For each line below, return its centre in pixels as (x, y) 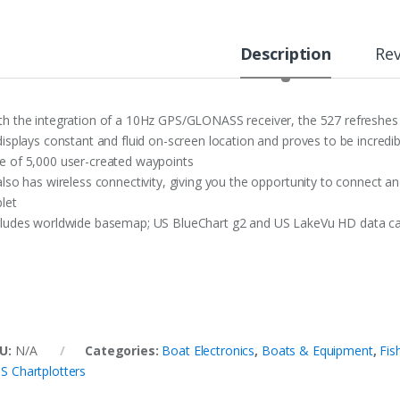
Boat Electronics (208, 351)
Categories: (124, 351)
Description (286, 54)
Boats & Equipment (317, 351)
